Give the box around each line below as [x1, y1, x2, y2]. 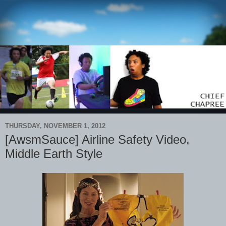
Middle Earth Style [5, 147, 102, 161]
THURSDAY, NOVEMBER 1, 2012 [5, 122, 105, 130]
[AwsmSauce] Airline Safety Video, [5, 133, 190, 147]
